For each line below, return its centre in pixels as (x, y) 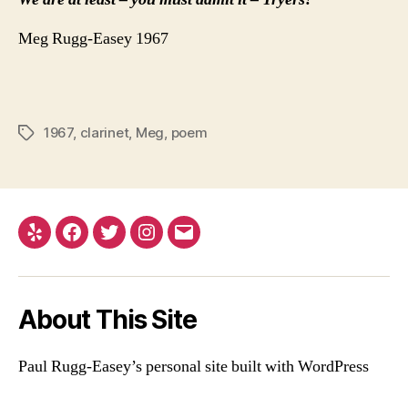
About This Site (107, 319)
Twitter (134, 243)
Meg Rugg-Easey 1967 (93, 38)
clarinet (104, 132)
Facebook (108, 243)
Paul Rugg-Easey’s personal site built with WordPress (194, 366)
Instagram (182, 243)
